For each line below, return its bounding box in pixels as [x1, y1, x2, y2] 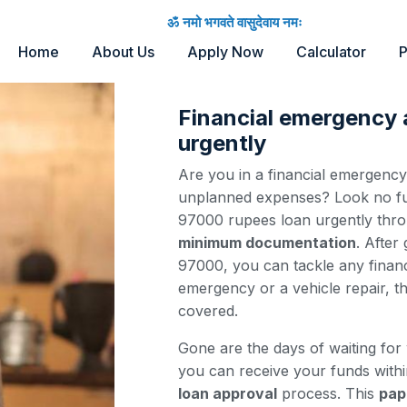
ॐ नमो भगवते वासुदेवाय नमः [167, 13, 303, 31]
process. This [277, 384, 379, 402]
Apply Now [186, 42, 263, 61]
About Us [91, 42, 154, 61]
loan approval [178, 384, 277, 402]
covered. [178, 302, 238, 320]
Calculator [295, 42, 366, 61]
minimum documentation [178, 233, 356, 252]
